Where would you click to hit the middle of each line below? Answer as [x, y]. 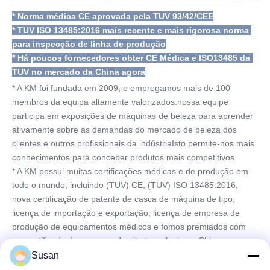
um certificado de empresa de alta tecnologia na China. [118, 240]
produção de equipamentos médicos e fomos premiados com [129, 226]
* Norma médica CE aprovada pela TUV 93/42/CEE [113, 16]
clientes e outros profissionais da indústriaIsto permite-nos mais [133, 143]
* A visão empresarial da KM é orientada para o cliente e [119, 254]
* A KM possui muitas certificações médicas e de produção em [130, 171]
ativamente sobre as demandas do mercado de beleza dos [124, 129]
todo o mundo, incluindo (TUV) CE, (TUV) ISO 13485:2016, [125, 185]
